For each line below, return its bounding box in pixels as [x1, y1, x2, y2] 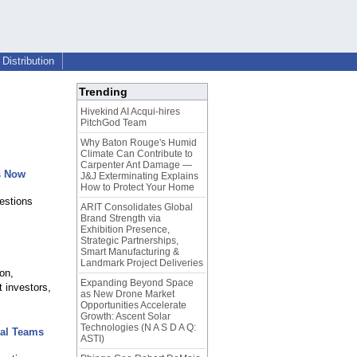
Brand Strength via [80, 213, 161, 225]
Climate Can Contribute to [80, 148, 193, 160]
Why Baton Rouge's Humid [80, 137, 197, 149]
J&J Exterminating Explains [80, 171, 198, 182]
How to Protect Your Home [80, 182, 194, 194]
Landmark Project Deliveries [80, 257, 203, 269]
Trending [79, 85, 127, 99]
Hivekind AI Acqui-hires [80, 106, 180, 118]
